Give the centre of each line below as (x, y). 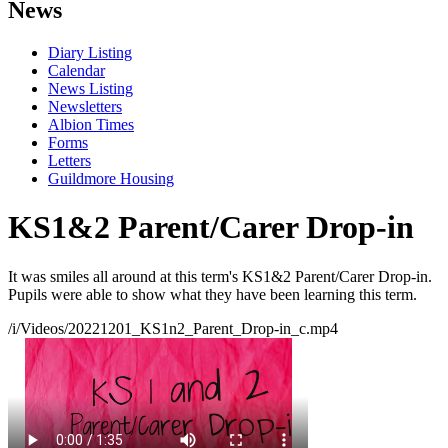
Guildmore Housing (111, 178)
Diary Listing (90, 52)
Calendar (76, 70)
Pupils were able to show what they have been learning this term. (212, 294)
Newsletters (85, 106)
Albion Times (91, 124)
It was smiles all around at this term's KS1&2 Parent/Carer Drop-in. (220, 276)
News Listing (90, 88)
